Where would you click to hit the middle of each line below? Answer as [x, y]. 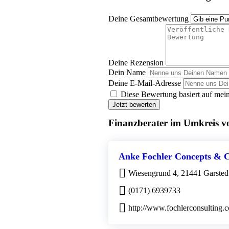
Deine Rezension [136, 63]
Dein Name [127, 73]
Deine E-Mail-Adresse [145, 83]
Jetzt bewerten [134, 105]
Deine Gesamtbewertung [148, 19]
